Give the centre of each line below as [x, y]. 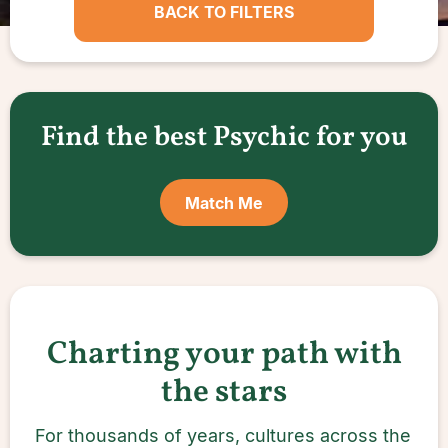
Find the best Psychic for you [224, 137]
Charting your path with [224, 355]
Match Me [224, 202]
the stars [224, 393]
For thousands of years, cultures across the [223, 435]
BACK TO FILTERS [224, 12]
